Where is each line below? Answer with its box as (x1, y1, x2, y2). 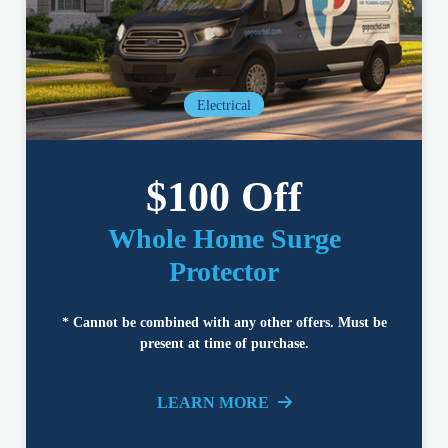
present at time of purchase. (139, 336, 309, 352)
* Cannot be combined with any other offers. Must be (61, 315, 387, 331)
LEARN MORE (156, 394, 273, 412)
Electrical (197, 98, 251, 114)
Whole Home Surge (107, 223, 341, 255)
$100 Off (146, 174, 302, 221)
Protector (169, 256, 279, 288)
